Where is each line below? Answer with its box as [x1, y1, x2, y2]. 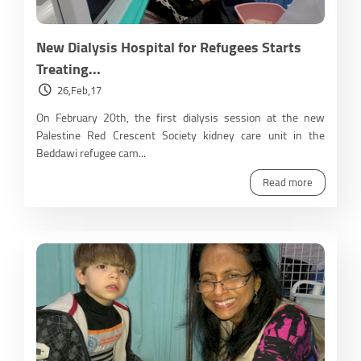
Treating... [36, 55, 101, 82]
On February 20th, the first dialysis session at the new [36, 106, 325, 128]
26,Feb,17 [57, 80, 102, 100]
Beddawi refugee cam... [36, 142, 146, 164]
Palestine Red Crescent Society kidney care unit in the [36, 124, 325, 146]
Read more [263, 172, 313, 192]
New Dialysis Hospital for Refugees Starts [36, 33, 301, 60]
